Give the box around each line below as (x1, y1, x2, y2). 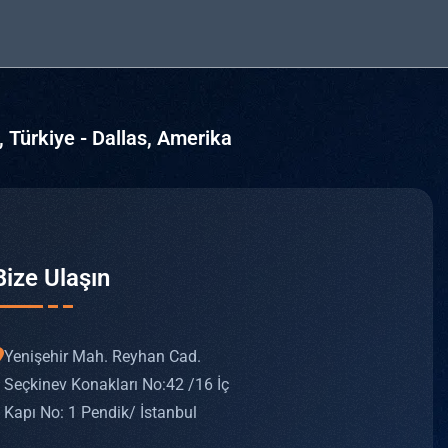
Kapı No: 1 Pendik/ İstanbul (3, 403, 197, 423)
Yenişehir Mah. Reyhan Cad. (3, 347, 201, 367)
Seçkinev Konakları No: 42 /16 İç (3, 375, 229, 395)
